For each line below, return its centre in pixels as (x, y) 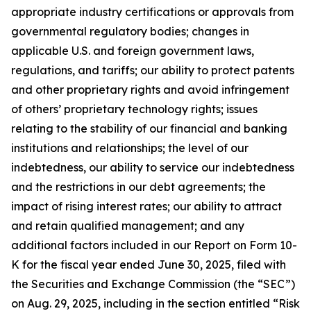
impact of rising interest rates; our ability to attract (146, 206)
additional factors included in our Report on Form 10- (154, 245)
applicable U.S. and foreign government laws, (133, 51)
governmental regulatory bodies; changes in (130, 31)
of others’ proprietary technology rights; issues (134, 109)
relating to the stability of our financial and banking (149, 128)
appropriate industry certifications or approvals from (152, 12)
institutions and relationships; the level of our (130, 148)
